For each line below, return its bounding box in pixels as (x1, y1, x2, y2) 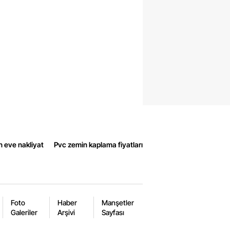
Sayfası (101, 207, 124, 217)
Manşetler (101, 198, 134, 207)
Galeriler (10, 207, 37, 217)
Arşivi (57, 207, 75, 217)
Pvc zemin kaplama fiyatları (54, 140, 143, 149)
